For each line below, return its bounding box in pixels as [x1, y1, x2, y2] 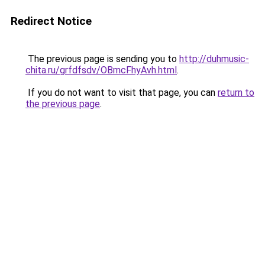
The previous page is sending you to [25, 53, 179, 64]
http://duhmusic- [179, 53, 249, 64]
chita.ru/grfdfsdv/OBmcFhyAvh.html [25, 64, 177, 76]
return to [218, 87, 254, 98]
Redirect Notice [11, 14, 92, 28]
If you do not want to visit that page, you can [25, 87, 218, 98]
